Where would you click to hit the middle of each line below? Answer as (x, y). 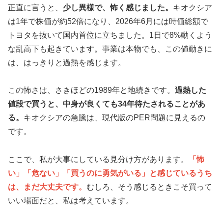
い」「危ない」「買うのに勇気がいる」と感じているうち (110, 173)
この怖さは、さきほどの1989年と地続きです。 (91, 90)
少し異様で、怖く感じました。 (118, 7)
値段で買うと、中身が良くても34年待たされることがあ (107, 104)
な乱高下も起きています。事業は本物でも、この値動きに (110, 49)
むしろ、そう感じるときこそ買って (149, 187)
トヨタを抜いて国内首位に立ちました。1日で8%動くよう (110, 35)
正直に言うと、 (35, 7)
